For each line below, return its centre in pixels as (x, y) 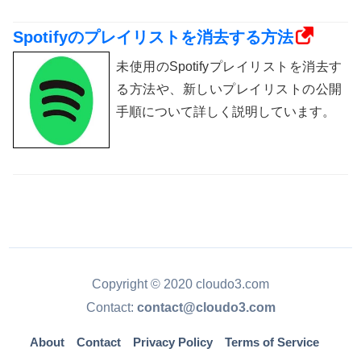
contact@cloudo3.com (206, 308)
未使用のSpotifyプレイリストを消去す (229, 67)
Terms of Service (272, 343)
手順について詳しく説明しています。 (226, 112)
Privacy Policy (173, 343)
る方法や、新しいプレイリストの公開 (229, 89)
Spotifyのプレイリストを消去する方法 (153, 37)
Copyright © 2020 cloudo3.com (180, 284)
